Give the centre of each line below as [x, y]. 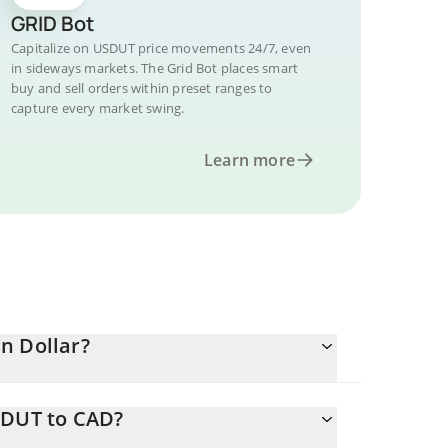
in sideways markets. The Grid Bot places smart [155, 68]
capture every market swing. [98, 108]
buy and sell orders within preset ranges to [142, 88]
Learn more [249, 160]
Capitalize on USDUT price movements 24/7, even [161, 48]
